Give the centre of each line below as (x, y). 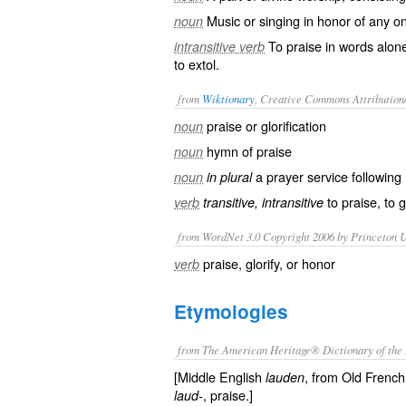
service (328, 176)
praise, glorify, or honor (269, 263)
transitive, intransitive (263, 202)
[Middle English (220, 377)
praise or (234, 126)
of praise (265, 151)
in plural (229, 177)
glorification (294, 126)
